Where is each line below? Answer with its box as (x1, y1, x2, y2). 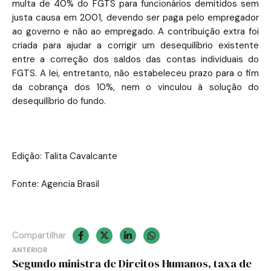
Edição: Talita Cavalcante (12, 150, 117, 162)
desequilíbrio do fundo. (12, 95, 106, 107)
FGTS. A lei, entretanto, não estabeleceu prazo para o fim (12, 67, 259, 79)
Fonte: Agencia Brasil (12, 177, 99, 190)
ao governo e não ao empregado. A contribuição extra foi (12, 25, 259, 38)
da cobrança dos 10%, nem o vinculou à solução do (12, 81, 259, 93)
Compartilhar (12, 229, 66, 241)
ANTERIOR (12, 245, 47, 254)
